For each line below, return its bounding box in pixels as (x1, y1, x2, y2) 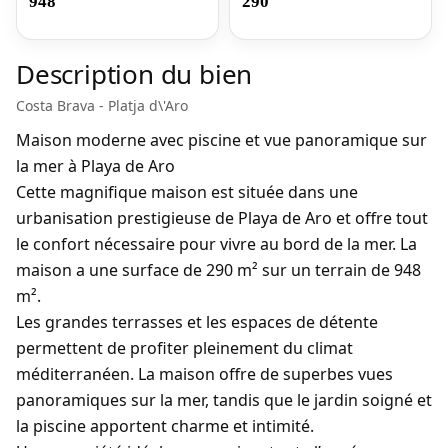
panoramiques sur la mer (16, 389, 205, 411)
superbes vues (283, 363, 393, 385)
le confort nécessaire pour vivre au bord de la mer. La (16, 233, 417, 255)
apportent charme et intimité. (86, 415, 314, 437)
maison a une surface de (16, 259, 206, 281)
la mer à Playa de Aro (16, 155, 175, 177)
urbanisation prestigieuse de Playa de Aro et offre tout (16, 207, 428, 229)
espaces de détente (231, 311, 378, 333)
